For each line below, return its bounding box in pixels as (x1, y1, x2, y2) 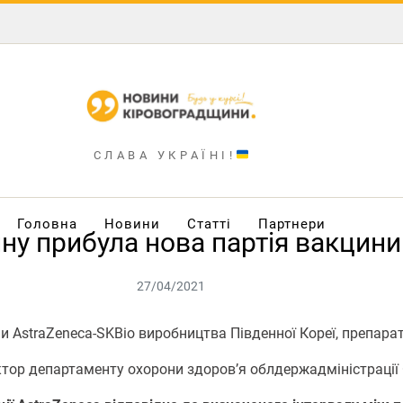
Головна (16, 215, 77, 232)
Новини (103, 215, 160, 232)
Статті (186, 215, 231, 232)
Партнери (257, 215, 326, 232)
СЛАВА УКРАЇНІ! (93, 148, 237, 162)
